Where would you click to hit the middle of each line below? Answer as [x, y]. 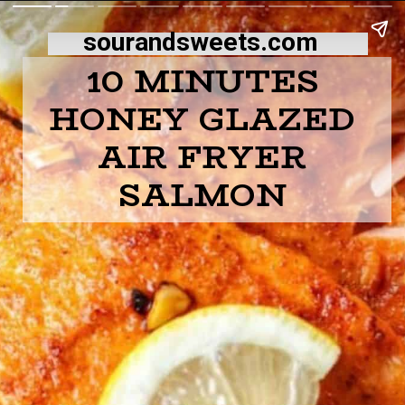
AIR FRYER [202, 157]
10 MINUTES [202, 81]
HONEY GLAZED [202, 119]
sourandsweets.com [201, 42]
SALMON [202, 195]
